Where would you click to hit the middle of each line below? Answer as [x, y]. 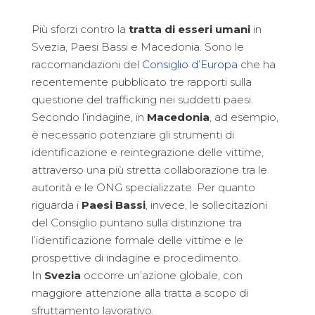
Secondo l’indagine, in [89, 117]
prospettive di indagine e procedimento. [136, 258]
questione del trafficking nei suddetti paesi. [142, 99]
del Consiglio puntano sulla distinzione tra [137, 223]
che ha [257, 64]
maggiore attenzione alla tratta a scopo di [140, 293]
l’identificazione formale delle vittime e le [137, 240]
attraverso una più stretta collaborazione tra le [149, 170]
